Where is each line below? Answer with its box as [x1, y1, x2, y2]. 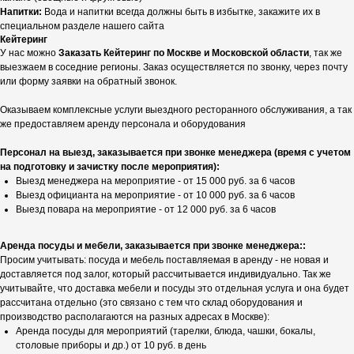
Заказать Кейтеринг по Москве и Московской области [58, 47, 309, 59]
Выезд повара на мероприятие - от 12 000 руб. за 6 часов [16, 204, 276, 216]
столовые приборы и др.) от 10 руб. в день [16, 340, 206, 352]
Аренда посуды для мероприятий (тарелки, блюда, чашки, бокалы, [16, 326, 315, 337]
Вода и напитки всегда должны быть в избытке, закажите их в [42, 6, 320, 18]
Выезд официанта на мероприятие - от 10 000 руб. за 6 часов [16, 190, 295, 201]
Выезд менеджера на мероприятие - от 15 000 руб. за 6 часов [16, 175, 295, 187]
